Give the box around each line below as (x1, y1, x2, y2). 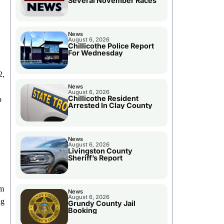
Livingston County (67, 146, 132, 155)
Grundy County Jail (67, 199, 135, 208)
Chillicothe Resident (67, 94, 138, 103)
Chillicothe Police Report (67, 41, 154, 50)
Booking (67, 206, 97, 215)
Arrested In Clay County (67, 101, 152, 110)
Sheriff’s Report (67, 153, 122, 162)
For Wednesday (67, 48, 123, 57)
